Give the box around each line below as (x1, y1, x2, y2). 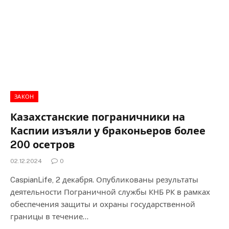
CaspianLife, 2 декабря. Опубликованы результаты (10, 175, 198, 184)
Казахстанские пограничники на (10, 110, 185, 123)
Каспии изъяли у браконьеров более (10, 124, 205, 137)
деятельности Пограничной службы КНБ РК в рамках (10, 187, 210, 196)
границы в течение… (10, 212, 88, 221)
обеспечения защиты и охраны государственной (10, 199, 195, 209)
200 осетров (10, 138, 75, 151)
